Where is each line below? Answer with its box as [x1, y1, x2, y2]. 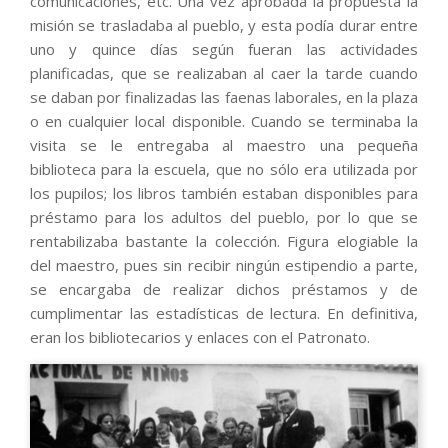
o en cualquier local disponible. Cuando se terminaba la [30, 110, 418, 131]
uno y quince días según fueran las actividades [30, 38, 418, 59]
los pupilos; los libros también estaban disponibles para [30, 182, 418, 203]
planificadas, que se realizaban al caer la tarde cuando [30, 62, 418, 83]
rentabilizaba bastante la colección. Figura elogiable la [30, 230, 418, 251]
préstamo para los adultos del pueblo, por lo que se [30, 206, 418, 227]
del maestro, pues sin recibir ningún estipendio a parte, [30, 254, 418, 275]
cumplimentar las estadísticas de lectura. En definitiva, [30, 302, 418, 323]
